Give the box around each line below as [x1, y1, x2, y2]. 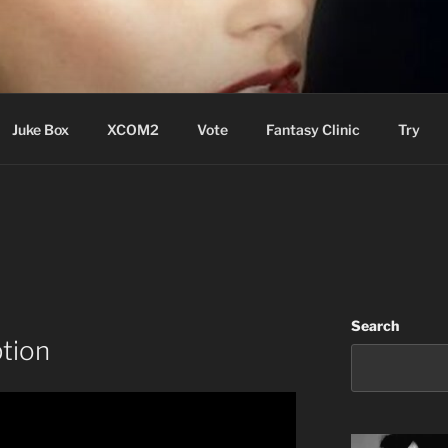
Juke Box [11, 120, 69, 138]
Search [350, 316, 399, 334]
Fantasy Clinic [265, 120, 360, 138]
